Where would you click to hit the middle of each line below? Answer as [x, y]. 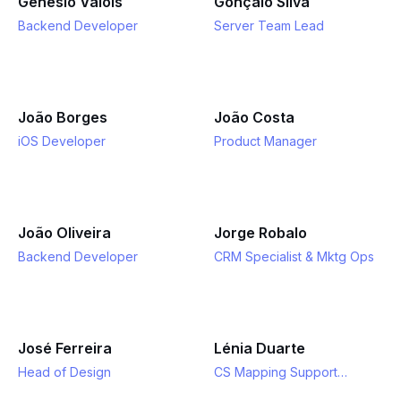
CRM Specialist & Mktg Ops [294, 256]
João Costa [254, 117]
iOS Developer [62, 141]
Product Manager [265, 141]
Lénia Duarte [260, 348]
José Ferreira [65, 348]
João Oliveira [64, 233]
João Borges [63, 117]
